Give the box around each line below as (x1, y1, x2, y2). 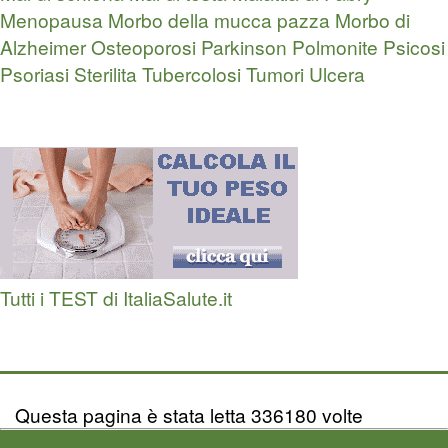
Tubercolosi (142, 60, 241, 88)
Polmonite (292, 33, 378, 61)
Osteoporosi (91, 33, 196, 61)
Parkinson (201, 33, 287, 61)
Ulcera (309, 60, 365, 88)
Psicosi (383, 33, 445, 61)
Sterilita (74, 60, 137, 88)
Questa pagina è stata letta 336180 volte (15, 401, 363, 429)
